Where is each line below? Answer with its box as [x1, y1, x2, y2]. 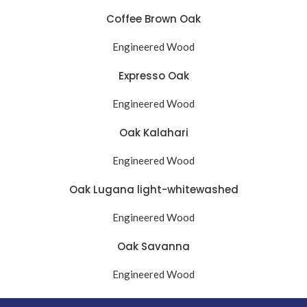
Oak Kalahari [119, 125, 188, 140]
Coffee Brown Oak [106, 12, 201, 26]
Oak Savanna [117, 239, 190, 254]
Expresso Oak [118, 69, 189, 83]
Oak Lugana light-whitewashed [69, 182, 238, 197]
